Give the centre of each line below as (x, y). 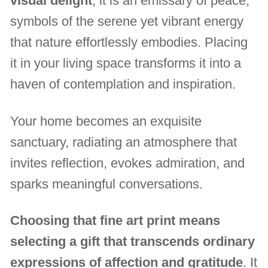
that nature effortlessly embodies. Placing (129, 42)
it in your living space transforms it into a (126, 63)
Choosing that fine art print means (115, 221)
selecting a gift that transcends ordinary (133, 242)
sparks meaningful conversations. (107, 184)
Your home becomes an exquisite (106, 121)
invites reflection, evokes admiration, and (128, 163)
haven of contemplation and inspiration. (123, 84)
